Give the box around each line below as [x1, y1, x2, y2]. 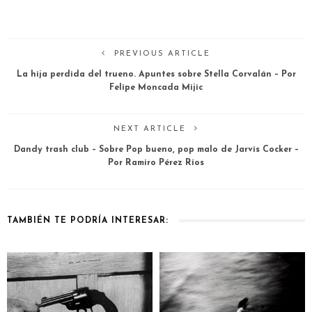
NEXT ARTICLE [114, 125, 186, 133]
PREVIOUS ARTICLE [114, 49, 210, 58]
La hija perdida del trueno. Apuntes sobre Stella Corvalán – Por [16, 70, 296, 79]
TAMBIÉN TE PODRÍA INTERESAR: [7, 216, 169, 225]
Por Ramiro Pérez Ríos [108, 158, 204, 167]
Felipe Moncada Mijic [109, 83, 203, 92]
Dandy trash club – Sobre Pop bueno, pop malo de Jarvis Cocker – [13, 145, 299, 154]
